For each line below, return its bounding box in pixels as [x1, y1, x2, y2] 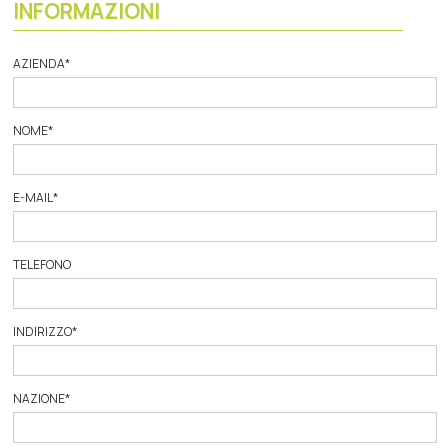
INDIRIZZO [13, 322, 73, 340]
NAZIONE [13, 389, 66, 407]
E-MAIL [13, 188, 54, 206]
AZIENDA [13, 54, 66, 72]
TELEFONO [13, 255, 72, 273]
